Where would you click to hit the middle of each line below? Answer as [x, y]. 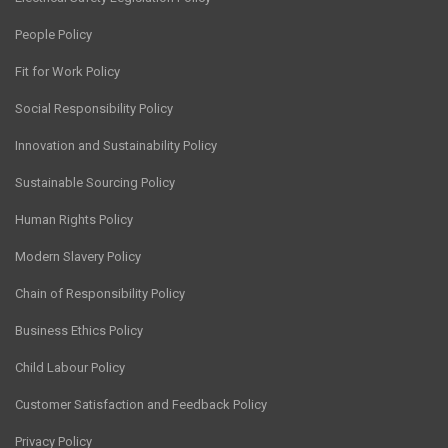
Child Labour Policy [70, 367]
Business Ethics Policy [79, 330]
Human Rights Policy [74, 219]
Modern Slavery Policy [78, 256]
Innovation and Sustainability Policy [116, 145]
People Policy [53, 34]
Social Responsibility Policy [94, 108]
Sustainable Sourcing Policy [95, 182]
